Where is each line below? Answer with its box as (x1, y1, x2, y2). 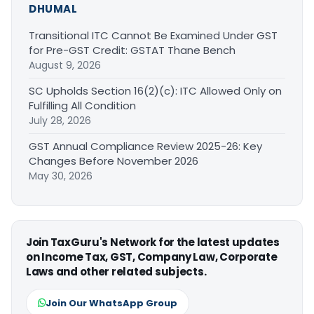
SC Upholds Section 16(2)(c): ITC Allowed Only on (29, 83, 282, 99)
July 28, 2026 (29, 114, 91, 128)
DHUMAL (29, 1, 78, 17)
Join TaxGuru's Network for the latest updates (26, 235, 280, 250)
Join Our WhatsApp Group (46, 296, 177, 310)
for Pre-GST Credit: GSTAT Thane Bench (29, 43, 235, 58)
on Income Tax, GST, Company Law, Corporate (26, 250, 278, 265)
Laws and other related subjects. (26, 264, 207, 280)
